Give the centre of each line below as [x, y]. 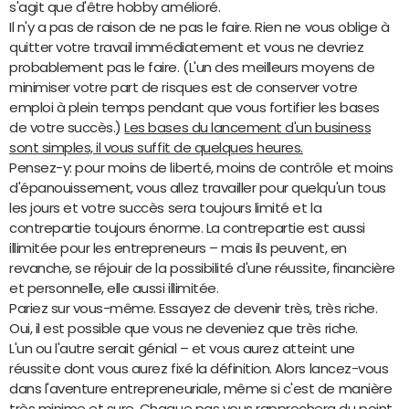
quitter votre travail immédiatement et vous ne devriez [187, 47]
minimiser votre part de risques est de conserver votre [184, 87]
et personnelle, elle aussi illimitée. [114, 288]
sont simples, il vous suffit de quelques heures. [156, 147]
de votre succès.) [67, 127]
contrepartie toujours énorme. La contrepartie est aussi [187, 227]
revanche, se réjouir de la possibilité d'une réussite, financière [202, 267]
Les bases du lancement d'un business [248, 127]
